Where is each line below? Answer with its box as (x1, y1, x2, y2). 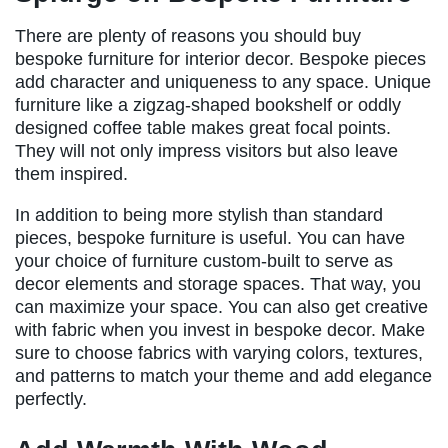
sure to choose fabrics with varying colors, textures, (15, 342, 423, 363)
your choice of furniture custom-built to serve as (15, 250, 393, 271)
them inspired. (15, 163, 128, 184)
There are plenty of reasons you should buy (15, 25, 361, 46)
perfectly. (15, 388, 87, 409)
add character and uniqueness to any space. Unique (15, 71, 431, 92)
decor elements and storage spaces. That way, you (15, 273, 421, 294)
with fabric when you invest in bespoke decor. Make (15, 319, 425, 340)
